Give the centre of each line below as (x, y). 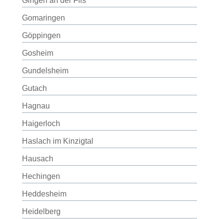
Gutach (34, 88)
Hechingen (41, 176)
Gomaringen (43, 18)
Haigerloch (41, 123)
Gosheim (37, 53)
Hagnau (36, 106)
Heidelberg (41, 211)
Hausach (37, 159)
